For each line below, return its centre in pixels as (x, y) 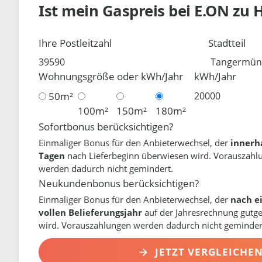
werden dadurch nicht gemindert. (106, 168)
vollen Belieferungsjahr (91, 212)
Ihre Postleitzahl (75, 43)
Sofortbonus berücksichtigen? (106, 126)
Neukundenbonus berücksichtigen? (119, 183)
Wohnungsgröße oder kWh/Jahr (111, 77)
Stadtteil (227, 43)
